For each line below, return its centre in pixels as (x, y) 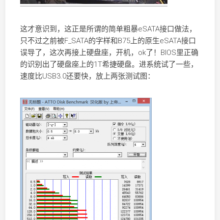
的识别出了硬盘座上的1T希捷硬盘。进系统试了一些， (109, 64)
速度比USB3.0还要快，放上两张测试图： (87, 76)
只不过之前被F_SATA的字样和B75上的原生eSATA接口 (108, 41)
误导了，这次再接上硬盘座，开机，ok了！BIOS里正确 (109, 53)
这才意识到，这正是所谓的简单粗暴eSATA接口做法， (108, 29)
